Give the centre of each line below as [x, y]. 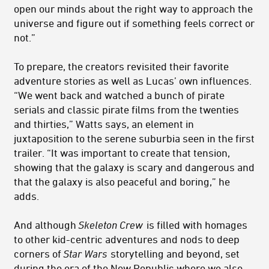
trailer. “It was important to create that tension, [122, 152]
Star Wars [85, 253]
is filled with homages [196, 224]
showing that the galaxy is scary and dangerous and [134, 167]
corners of [39, 253]
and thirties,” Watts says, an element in [104, 123]
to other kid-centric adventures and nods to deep [127, 239]
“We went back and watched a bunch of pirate [119, 95]
